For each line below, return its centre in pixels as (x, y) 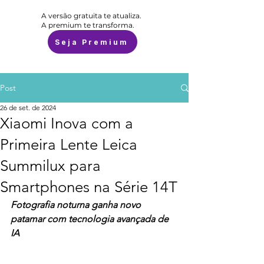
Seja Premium (91, 42)
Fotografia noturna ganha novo (77, 205)
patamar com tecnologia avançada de (91, 219)
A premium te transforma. (88, 25)
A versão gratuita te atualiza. (91, 16)
